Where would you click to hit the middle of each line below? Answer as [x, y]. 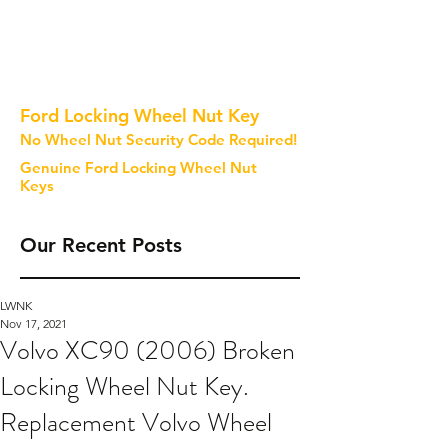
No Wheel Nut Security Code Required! [158, 139]
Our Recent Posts [101, 245]
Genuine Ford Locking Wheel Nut [138, 167]
